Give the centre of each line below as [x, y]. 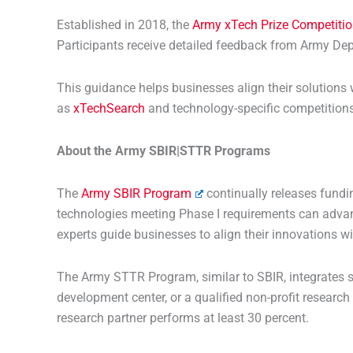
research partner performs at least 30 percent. [183, 318]
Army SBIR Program [136, 193]
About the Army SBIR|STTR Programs [163, 151]
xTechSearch [108, 108]
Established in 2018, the [124, 25]
